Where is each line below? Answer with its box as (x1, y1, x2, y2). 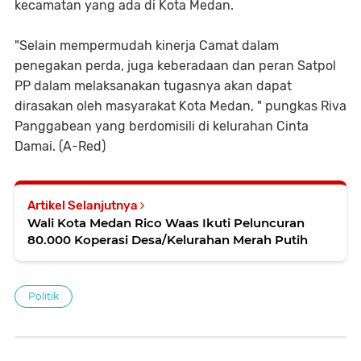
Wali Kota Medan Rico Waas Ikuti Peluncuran (27, 215, 305, 231)
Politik (28, 290, 59, 303)
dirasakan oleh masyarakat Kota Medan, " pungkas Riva (15, 98, 346, 114)
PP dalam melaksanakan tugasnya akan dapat (15, 78, 292, 94)
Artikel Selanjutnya (27, 198, 140, 214)
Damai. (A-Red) (15, 139, 106, 155)
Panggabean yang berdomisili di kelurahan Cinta (15, 118, 309, 135)
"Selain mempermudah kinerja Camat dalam (15, 38, 279, 54)
